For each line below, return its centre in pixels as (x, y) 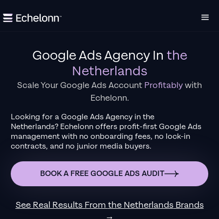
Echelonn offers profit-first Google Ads (130, 127)
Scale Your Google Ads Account (81, 85)
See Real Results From (62, 205)
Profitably (164, 85)
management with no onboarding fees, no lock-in (100, 137)
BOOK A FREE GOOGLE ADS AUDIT (102, 174)
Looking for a (36, 117)
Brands (188, 205)
